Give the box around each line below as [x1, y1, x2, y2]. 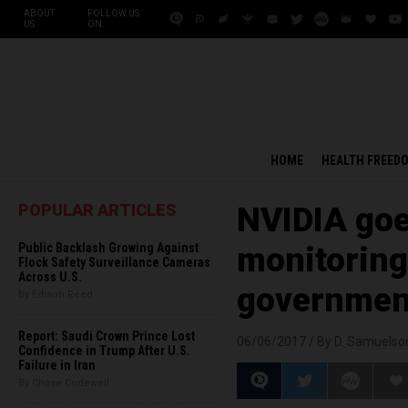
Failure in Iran [18, 358, 96, 372]
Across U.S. [18, 270, 82, 284]
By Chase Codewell [18, 377, 109, 389]
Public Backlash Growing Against [18, 240, 199, 255]
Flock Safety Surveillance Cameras [18, 255, 210, 270]
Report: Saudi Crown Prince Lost [18, 329, 195, 343]
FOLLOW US [87, 8, 139, 18]
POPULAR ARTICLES [18, 200, 177, 219]
